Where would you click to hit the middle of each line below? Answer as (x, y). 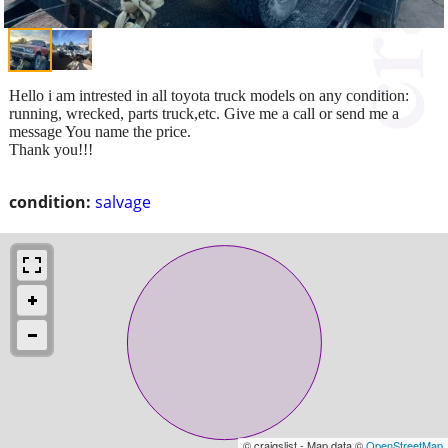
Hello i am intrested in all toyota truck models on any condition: (209, 95)
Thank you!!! (51, 149)
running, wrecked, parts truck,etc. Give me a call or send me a (204, 113)
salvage (123, 201)
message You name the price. (100, 131)
